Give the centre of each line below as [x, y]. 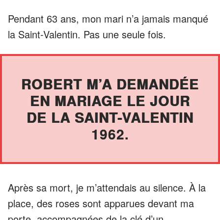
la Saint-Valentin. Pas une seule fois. [87, 34]
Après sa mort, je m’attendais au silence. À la [107, 187]
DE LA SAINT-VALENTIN [110, 117]
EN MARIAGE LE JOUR [110, 100]
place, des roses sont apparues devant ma [101, 203]
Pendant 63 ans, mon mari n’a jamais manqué [108, 18]
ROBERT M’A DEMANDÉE [110, 83]
